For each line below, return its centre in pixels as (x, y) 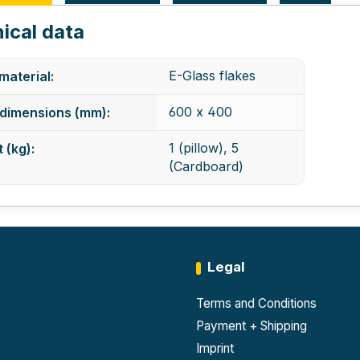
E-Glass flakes (213, 75)
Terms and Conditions (256, 303)
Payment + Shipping (251, 326)
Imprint (215, 348)
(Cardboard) (207, 166)
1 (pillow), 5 (204, 147)
